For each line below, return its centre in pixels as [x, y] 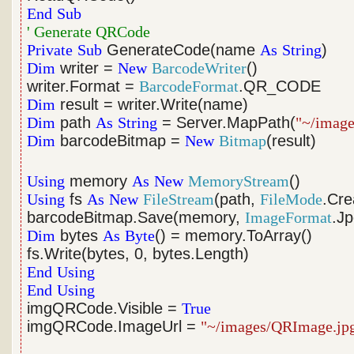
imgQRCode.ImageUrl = [114, 326]
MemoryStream [239, 181]
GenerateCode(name [181, 50]
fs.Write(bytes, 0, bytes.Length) [138, 254]
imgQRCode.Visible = [105, 308]
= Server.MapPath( [227, 122]
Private [50, 50]
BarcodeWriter [200, 68]
